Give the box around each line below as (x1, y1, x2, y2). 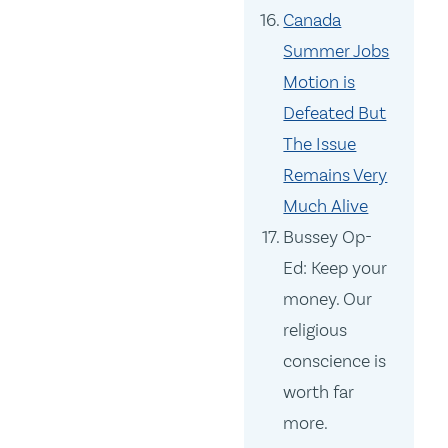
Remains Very (283, 164, 388, 187)
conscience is (283, 350, 387, 373)
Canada (283, 9, 342, 32)
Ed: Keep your (283, 257, 388, 280)
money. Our (283, 288, 373, 311)
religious (283, 319, 348, 342)
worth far (283, 381, 355, 404)
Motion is (283, 71, 356, 94)
